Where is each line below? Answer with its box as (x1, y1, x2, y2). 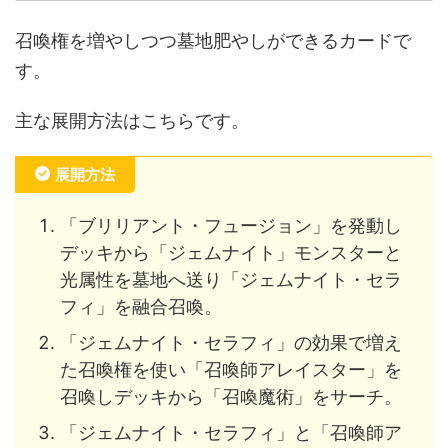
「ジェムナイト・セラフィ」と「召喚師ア (60, 421, 402, 443)
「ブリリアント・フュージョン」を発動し (60, 214, 402, 236)
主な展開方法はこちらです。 (15, 110, 249, 131)
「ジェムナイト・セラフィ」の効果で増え (60, 331, 402, 353)
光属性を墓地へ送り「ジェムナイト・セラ (60, 268, 402, 290)
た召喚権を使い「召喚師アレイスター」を (60, 358, 402, 380)
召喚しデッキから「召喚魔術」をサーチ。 (60, 385, 402, 407)
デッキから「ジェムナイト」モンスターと (60, 241, 402, 263)
